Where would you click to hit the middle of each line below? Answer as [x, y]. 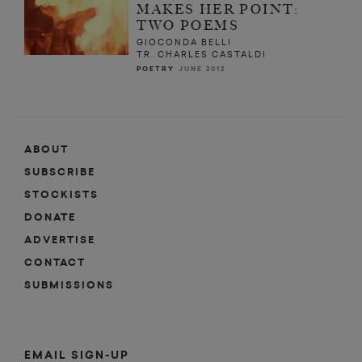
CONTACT [55, 263]
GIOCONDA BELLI [185, 43]
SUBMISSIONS [69, 286]
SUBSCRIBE [60, 173]
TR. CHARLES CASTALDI [202, 55]
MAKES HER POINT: [218, 10]
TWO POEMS [188, 26]
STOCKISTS [61, 195]
